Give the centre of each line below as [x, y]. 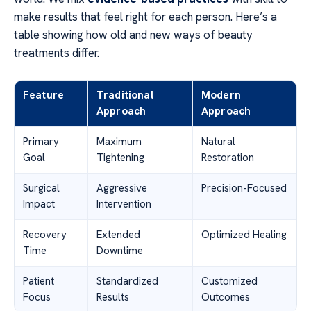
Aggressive [122, 188]
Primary [41, 142]
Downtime [120, 251]
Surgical [41, 188]
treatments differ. [57, 53]
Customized [229, 281]
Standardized [127, 281]
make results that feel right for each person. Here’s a [145, 17]
